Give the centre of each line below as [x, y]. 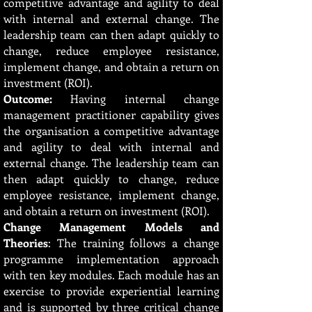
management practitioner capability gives [111, 115]
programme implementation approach [111, 259]
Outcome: [37, 99]
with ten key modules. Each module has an [111, 275]
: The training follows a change [134, 243]
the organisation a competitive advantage [111, 131]
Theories [26, 243]
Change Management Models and [111, 227]
